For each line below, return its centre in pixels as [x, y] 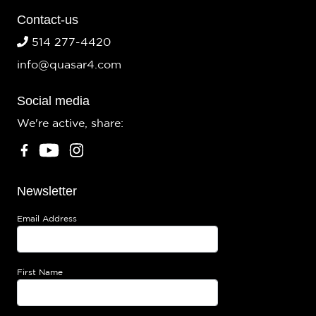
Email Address [47, 219]
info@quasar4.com [69, 65]
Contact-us [48, 19]
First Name [40, 273]
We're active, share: [70, 123]
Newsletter [47, 192]
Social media [53, 101]
